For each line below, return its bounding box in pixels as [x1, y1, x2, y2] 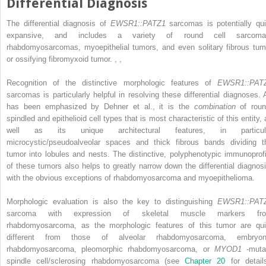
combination [194, 102, 240, 112]
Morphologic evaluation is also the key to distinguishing [7, 197, 217, 207]
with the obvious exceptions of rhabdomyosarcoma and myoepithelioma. [7, 173, 255, 183]
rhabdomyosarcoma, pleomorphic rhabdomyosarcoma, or [7, 245, 214, 254]
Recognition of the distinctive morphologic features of [7, 78, 217, 88]
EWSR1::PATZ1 [110, 19, 170, 28]
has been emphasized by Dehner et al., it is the [7, 102, 194, 112]
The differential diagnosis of [7, 19, 110, 28]
